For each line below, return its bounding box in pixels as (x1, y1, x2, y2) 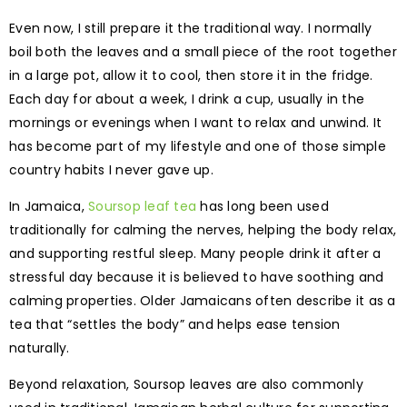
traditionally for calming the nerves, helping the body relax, (9, 221, 397, 240)
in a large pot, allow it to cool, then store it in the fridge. (9, 66, 373, 85)
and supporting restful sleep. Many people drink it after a (9, 244, 382, 263)
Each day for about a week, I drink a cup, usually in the (9, 90, 364, 109)
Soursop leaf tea (88, 197, 196, 216)
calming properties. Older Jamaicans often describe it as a (9, 292, 396, 311)
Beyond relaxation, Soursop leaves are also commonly (9, 375, 363, 394)
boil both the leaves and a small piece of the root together (9, 43, 397, 62)
